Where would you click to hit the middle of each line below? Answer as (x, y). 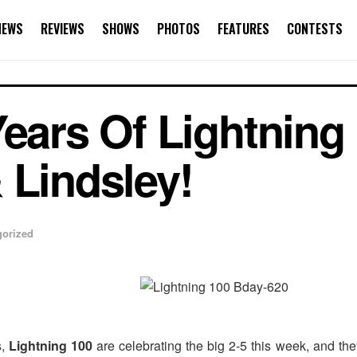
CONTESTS (315, 29)
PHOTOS (178, 29)
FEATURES (243, 29)
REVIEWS (63, 29)
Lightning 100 (51, 346)
